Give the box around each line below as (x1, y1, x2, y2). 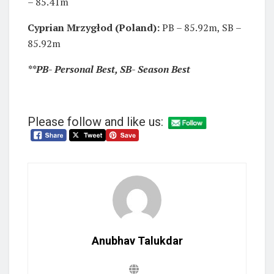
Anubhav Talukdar (91, 234, 183, 247)
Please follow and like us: (28, 114, 163, 129)
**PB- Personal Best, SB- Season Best (28, 62, 190, 76)
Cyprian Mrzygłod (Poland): (28, 20, 160, 34)
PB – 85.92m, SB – (160, 20, 241, 34)
